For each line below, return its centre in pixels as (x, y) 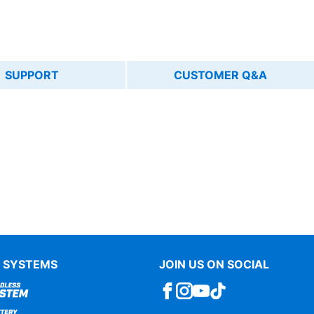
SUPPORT (32, 75)
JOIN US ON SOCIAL (214, 265)
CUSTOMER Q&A (221, 75)
